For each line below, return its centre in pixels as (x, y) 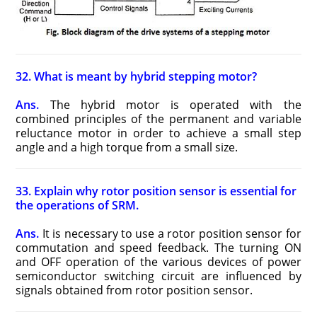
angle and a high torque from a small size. (127, 147)
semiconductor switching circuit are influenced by (158, 276)
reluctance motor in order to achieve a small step (158, 133)
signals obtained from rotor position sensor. (134, 290)
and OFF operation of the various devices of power (158, 262)
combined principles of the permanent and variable (158, 119)
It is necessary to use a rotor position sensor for (170, 234)
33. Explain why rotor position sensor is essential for (156, 191)
